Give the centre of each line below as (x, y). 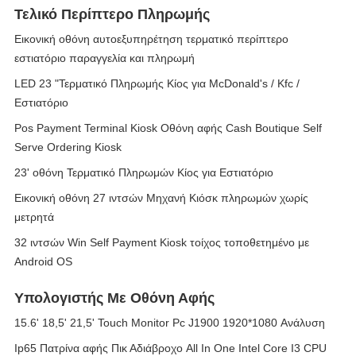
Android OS (43, 261)
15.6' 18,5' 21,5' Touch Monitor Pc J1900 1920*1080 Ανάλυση (170, 323)
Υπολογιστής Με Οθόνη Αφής (114, 298)
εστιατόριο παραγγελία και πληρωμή (104, 58)
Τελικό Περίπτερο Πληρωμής (112, 14)
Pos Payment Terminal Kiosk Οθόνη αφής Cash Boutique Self (168, 128)
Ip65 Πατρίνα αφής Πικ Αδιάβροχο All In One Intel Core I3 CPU (170, 348)
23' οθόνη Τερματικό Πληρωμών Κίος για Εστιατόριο (144, 172)
